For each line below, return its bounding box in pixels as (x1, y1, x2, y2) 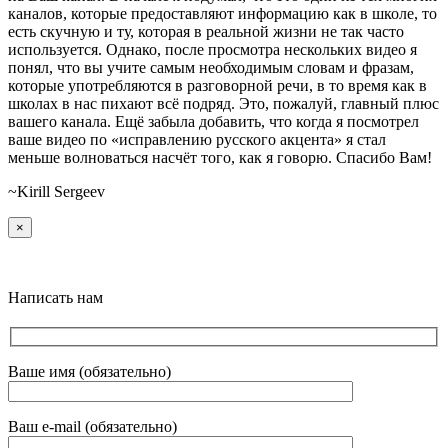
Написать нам (8, 289, 103, 307)
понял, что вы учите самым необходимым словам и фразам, (8, 59, 414, 77)
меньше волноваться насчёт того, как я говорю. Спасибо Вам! (8, 149, 432, 167)
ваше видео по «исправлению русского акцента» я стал (8, 131, 386, 149)
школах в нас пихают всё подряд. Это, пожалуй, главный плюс (8, 95, 439, 113)
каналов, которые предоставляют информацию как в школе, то (8, 5, 437, 23)
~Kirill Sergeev (8, 183, 105, 201)
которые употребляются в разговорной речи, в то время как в (8, 77, 427, 95)
